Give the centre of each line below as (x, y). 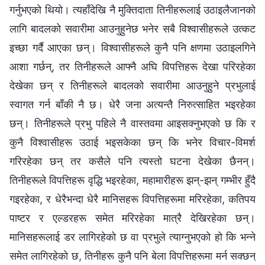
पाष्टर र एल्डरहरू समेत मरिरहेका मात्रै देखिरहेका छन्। (132, 218)
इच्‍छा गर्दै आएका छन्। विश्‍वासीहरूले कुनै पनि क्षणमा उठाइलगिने (132, 47)
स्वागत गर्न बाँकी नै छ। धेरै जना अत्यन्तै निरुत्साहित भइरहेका (132, 104)
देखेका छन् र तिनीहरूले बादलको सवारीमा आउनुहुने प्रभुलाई (132, 85)
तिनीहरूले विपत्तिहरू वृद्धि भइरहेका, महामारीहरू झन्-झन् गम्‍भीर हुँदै (132, 180)
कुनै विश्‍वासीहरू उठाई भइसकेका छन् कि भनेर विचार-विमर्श (132, 142)
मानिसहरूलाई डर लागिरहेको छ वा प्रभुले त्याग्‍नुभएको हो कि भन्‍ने (132, 237)
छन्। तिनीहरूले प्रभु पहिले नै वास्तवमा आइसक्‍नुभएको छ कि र (132, 123)
